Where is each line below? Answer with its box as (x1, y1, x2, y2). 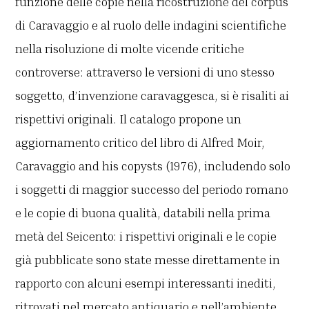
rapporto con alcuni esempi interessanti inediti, (15, 275, 277, 291)
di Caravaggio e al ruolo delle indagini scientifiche (15, 17, 287, 33)
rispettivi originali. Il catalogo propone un (15, 111, 242, 127)
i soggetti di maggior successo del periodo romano (15, 181, 289, 197)
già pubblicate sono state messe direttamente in (15, 252, 281, 268)
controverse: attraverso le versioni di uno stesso (15, 64, 275, 80)
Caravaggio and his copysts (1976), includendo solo (15, 158, 291, 174)
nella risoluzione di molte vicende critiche (15, 41, 245, 57)
